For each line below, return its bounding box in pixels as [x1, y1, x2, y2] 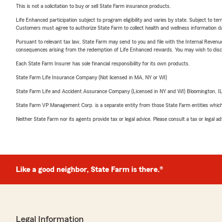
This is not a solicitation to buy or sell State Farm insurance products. [16, 3, 171, 9]
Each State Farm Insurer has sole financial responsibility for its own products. [16, 60, 190, 66]
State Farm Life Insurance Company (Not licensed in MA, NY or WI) [16, 74, 167, 80]
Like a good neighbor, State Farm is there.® [16, 166, 163, 173]
